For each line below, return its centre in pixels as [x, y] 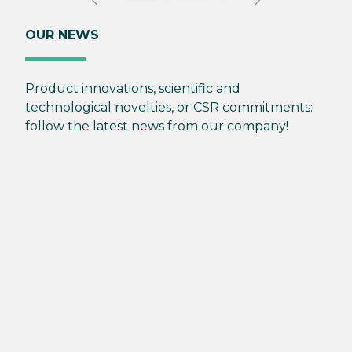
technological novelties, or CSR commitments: [169, 107]
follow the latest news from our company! [157, 126]
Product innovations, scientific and [133, 88]
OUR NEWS [62, 35]
